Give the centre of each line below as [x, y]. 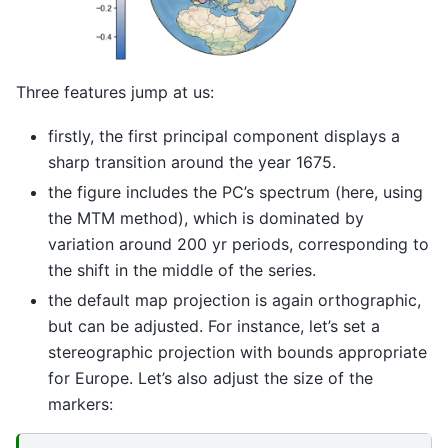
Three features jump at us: [115, 91]
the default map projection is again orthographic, [234, 300]
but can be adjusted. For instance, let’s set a [214, 326]
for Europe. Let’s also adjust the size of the [210, 378]
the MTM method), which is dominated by [206, 218]
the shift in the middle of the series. [182, 270]
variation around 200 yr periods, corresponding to [238, 244]
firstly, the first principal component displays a [224, 136]
